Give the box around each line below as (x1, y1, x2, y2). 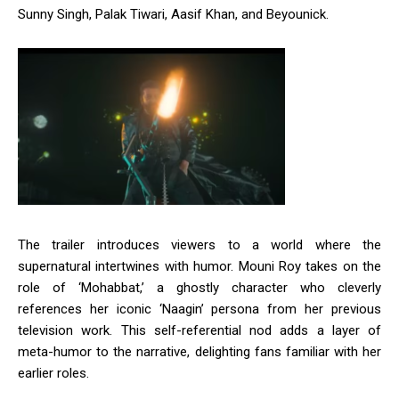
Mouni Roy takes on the (238, 257, 381, 274)
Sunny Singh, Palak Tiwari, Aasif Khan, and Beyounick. (18, 5, 329, 22)
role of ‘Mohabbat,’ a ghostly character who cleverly (18, 279, 381, 296)
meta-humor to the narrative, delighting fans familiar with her (18, 343, 381, 360)
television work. (18, 322, 113, 338)
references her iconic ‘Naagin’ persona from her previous (18, 300, 381, 317)
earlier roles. (18, 364, 89, 381)
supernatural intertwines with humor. (18, 257, 234, 274)
